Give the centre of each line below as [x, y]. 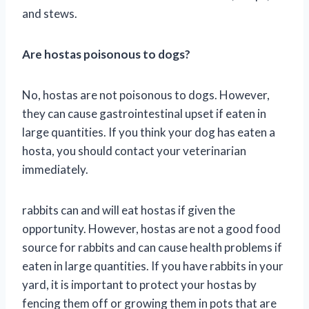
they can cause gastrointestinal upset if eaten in [144, 113]
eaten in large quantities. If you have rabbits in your [153, 266]
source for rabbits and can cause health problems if [152, 247]
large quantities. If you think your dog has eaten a [149, 132]
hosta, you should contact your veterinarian [134, 150]
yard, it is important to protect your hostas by [139, 284]
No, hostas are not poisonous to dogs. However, [146, 94]
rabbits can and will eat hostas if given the [129, 210]
